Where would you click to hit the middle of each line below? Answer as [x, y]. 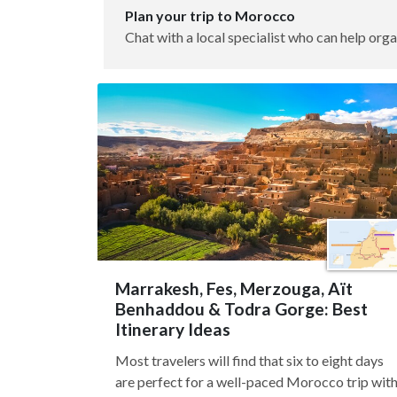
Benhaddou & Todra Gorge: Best [241, 309]
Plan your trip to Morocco [210, 16]
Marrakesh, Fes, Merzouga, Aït [234, 288]
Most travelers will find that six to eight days [249, 360]
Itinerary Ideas [173, 329]
